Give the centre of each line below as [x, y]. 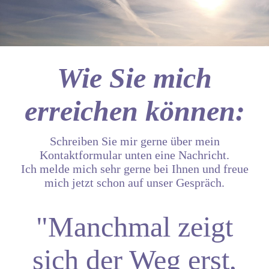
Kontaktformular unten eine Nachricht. [134, 155]
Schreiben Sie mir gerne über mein [134, 141]
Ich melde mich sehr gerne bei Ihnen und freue [134, 168]
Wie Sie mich [134, 78]
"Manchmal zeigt [134, 226]
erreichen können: [134, 111]
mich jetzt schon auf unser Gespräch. [134, 182]
